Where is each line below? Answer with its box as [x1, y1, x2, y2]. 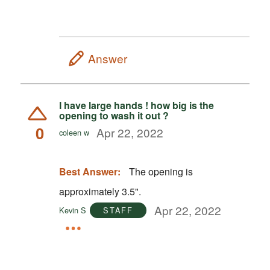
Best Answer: [58, 164, 121, 178]
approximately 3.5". [58, 184, 141, 198]
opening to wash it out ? [58, 108, 169, 122]
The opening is [128, 164, 193, 178]
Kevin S [58, 204, 86, 216]
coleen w [58, 126, 89, 138]
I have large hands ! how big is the [58, 98, 214, 112]
